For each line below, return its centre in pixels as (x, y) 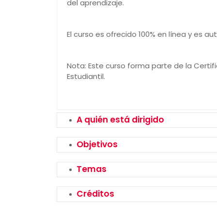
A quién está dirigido (120, 120)
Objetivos (97, 144)
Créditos (95, 194)
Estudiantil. (86, 76)
